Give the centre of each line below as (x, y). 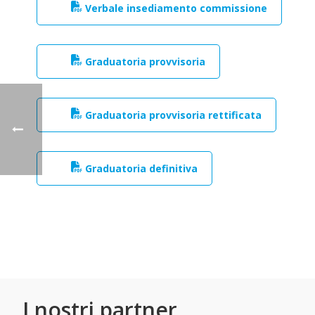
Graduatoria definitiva (140, 168)
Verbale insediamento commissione (175, 8)
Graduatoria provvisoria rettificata (172, 115)
